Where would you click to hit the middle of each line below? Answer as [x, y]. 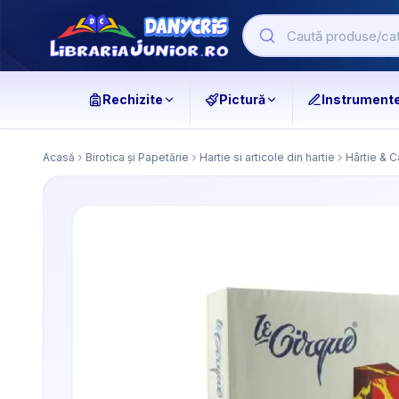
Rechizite [132, 99]
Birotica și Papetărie [137, 157]
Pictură [242, 99]
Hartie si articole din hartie [267, 157]
